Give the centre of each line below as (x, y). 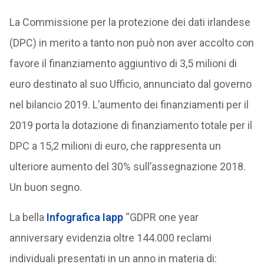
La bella (28, 217)
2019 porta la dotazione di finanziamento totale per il (131, 125)
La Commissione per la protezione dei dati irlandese (130, 22)
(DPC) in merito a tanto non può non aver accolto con (131, 43)
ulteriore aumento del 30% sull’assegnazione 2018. (127, 166)
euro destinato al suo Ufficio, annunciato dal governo (130, 84)
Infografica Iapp (85, 217)
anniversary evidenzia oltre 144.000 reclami (110, 238)
